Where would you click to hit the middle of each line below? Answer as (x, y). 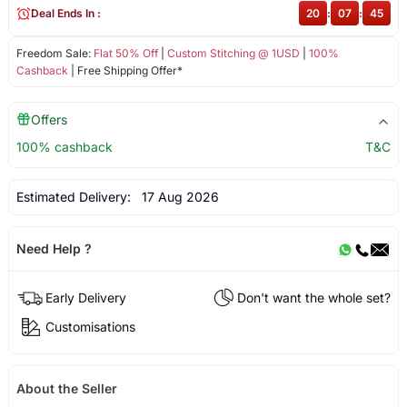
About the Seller (66, 388)
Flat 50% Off (125, 54)
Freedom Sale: (55, 54)
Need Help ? (54, 249)
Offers (49, 120)
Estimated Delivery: (75, 197)
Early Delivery (85, 297)
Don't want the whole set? (314, 297)
